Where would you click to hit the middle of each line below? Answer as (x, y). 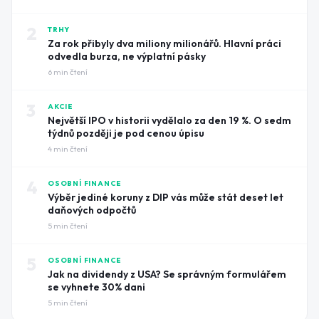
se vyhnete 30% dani (96, 287)
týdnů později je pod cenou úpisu (126, 133)
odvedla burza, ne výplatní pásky (127, 56)
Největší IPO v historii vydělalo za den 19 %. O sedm (169, 120)
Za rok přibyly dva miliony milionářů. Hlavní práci (164, 43)
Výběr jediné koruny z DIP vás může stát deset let (166, 197)
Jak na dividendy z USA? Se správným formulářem (167, 274)
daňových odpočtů (92, 210)
